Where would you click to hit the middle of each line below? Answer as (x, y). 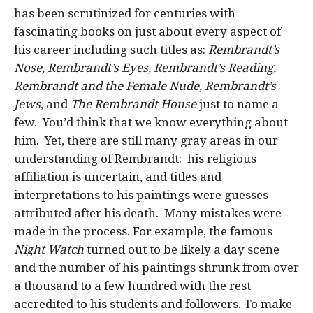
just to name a (239, 104)
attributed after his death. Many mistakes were (148, 213)
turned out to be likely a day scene (182, 249)
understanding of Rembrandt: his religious (135, 158)
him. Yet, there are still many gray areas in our (146, 140)
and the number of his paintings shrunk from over (156, 267)
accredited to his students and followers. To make (153, 304)
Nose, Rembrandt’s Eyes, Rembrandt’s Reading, (145, 67)
